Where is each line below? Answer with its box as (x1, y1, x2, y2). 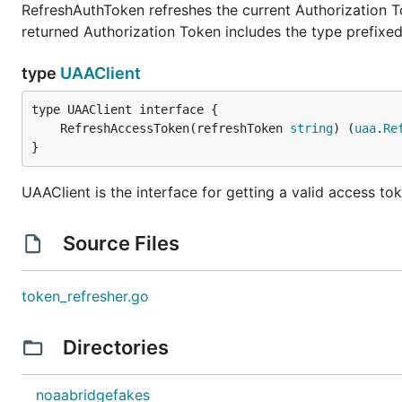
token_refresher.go (22, 287, 149, 305)
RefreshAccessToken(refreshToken (60, 121, 290, 135)
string (290, 121, 333, 135)
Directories (57, 336, 173, 359)
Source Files (57, 232, 184, 255)
